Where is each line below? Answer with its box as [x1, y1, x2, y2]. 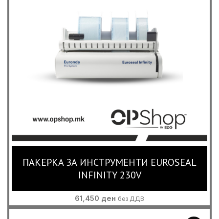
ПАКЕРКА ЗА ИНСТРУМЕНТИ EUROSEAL [22, 156, 197, 169]
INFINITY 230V [78, 169, 141, 181]
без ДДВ [118, 195, 144, 202]
